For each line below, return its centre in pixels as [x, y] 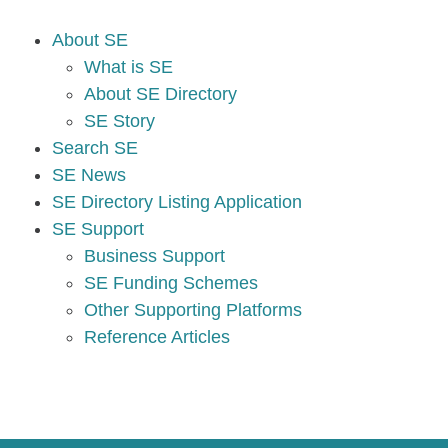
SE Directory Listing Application [177, 202]
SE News [89, 175]
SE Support [98, 229]
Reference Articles [157, 337]
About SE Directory [160, 94]
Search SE [95, 148]
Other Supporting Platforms [193, 310]
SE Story [119, 121]
